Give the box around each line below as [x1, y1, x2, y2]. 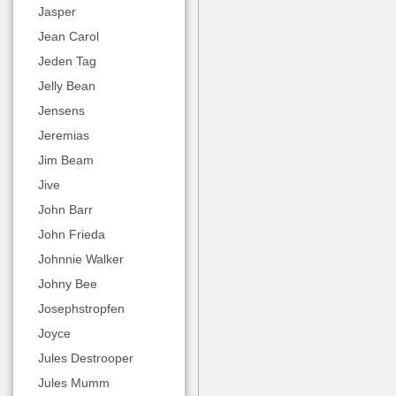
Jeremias [38, 127, 89, 142]
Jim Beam [38, 152, 94, 167]
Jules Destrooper [38, 350, 133, 365]
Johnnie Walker [38, 251, 124, 266]
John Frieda [38, 226, 105, 241]
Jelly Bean [38, 78, 95, 93]
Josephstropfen [38, 301, 125, 316]
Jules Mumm [38, 375, 110, 390]
